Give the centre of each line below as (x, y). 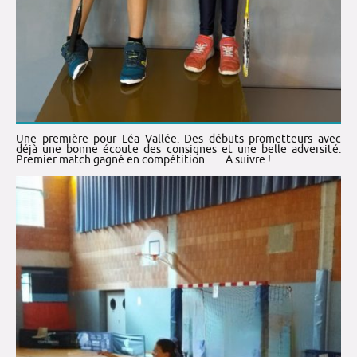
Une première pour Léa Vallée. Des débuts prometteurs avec (178, 139)
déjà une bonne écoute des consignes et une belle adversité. (178, 150)
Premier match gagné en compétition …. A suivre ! (143, 160)
